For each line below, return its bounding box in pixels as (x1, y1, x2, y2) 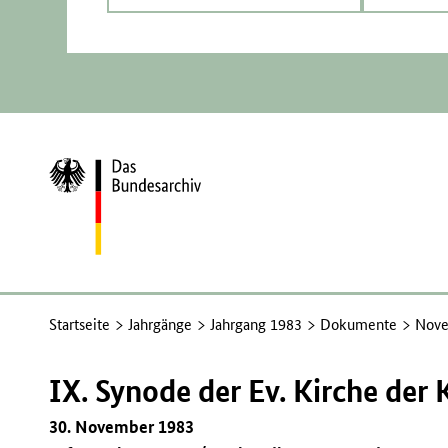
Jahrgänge (128, 314, 193, 334)
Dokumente (320, 314, 398, 334)
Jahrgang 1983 (210, 314, 303, 334)
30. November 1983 (49, 416, 195, 438)
